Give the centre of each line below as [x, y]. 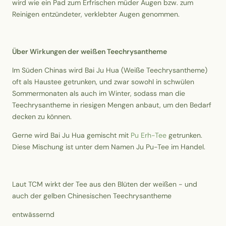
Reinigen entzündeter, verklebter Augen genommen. [96, 14]
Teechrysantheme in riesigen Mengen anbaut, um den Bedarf [112, 105]
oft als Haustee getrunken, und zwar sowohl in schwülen [103, 82]
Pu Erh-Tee [149, 135]
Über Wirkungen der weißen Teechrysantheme [90, 52]
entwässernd [33, 215]
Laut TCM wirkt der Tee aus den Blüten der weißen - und [105, 184]
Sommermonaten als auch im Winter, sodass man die [99, 94]
